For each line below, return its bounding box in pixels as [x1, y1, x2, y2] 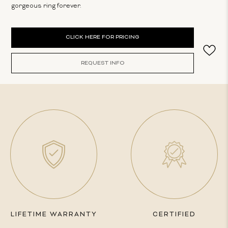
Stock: [11, 38, 32, 46]
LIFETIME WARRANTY [10, 211, 97, 219]
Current [11, 28, 36, 36]
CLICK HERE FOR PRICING [66, 34, 139, 41]
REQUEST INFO [80, 60, 125, 67]
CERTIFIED [152, 211, 196, 219]
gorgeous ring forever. [11, 2, 82, 10]
